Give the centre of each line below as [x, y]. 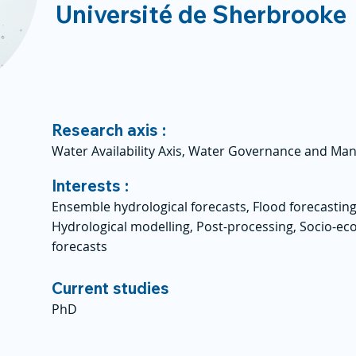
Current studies [110, 288]
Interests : [90, 186]
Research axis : [109, 130]
